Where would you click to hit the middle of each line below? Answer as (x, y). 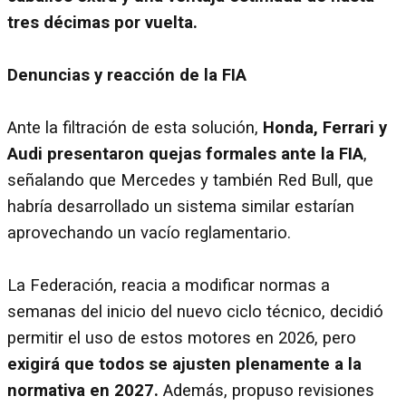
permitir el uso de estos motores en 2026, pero (182, 338)
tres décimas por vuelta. (102, 22)
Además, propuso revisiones (269, 390)
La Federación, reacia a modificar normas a (169, 285)
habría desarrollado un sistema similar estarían (181, 206)
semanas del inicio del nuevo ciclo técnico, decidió (195, 311)
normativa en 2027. (85, 390)
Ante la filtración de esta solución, (135, 127)
